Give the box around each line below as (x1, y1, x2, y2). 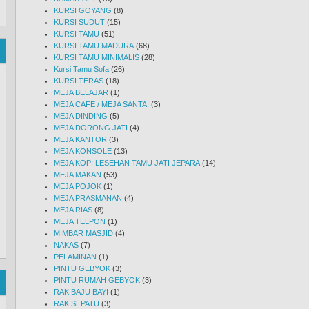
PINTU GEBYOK (54, 264, 110, 272)
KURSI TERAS (54, 77, 103, 85)
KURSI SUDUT (54, 18, 105, 26)
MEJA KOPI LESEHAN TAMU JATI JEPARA (54, 159, 200, 167)
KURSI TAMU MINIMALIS (54, 53, 139, 61)
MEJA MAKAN (54, 170, 101, 179)
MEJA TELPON (54, 217, 106, 226)
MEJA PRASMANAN (54, 194, 122, 202)
